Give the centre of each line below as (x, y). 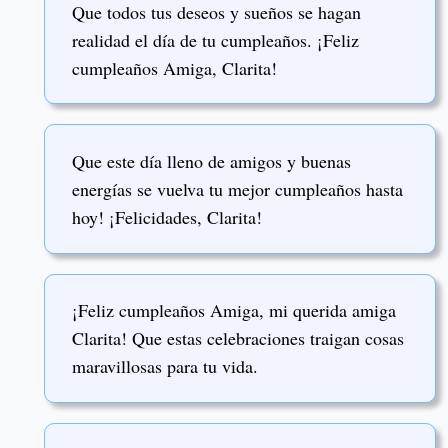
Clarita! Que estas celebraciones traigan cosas (238, 338)
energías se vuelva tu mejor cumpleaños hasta (237, 189)
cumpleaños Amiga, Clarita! (177, 67)
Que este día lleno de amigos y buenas (211, 161)
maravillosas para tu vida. (168, 366)
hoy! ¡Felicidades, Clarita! (170, 217)
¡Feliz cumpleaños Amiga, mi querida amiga (234, 310)
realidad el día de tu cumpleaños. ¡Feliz (215, 39)
